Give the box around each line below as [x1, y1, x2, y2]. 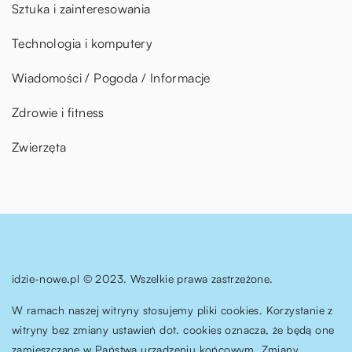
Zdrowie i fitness [12, 104, 104, 120]
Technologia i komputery [12, 35, 153, 51]
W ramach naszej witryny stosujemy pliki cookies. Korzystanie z [12, 302, 333, 317]
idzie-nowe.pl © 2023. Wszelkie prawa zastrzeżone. [12, 271, 273, 285]
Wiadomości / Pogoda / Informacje [12, 69, 211, 86]
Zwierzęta [12, 138, 67, 155]
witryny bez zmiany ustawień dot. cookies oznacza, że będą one [12, 322, 335, 336]
